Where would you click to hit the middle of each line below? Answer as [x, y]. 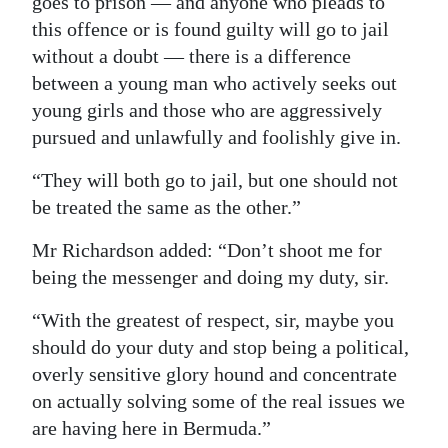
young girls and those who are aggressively [207, 110]
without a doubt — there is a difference [191, 56]
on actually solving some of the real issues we [218, 401]
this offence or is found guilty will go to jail [210, 29]
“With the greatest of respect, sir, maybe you [213, 320]
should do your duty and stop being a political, [220, 347]
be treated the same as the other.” [166, 207]
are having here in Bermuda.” [151, 428]
